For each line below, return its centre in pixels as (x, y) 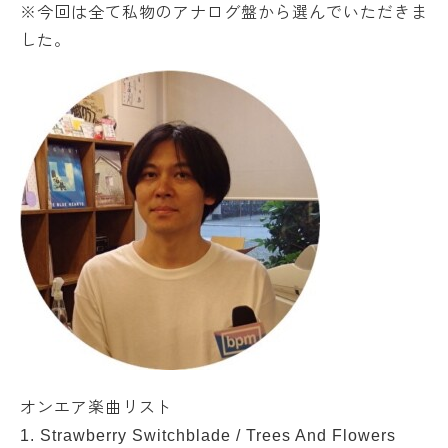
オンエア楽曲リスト (96, 407)
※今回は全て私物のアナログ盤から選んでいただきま (224, 12)
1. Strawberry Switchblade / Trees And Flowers (208, 435)
